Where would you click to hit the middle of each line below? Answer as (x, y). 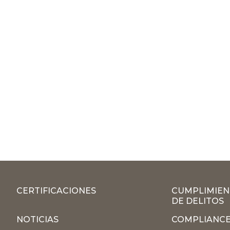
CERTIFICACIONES (56, 190)
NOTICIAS (37, 219)
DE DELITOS (197, 201)
